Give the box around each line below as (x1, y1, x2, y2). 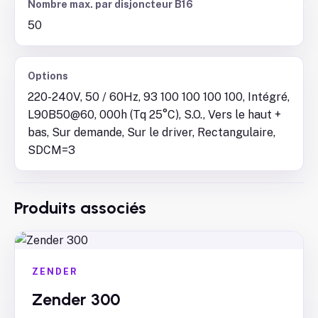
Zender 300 (32, 290, 121, 309)
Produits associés (14, 197, 146, 218)
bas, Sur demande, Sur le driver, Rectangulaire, (28, 126, 275, 139)
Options (28, 70, 68, 82)
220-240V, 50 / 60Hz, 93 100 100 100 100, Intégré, (28, 90, 290, 104)
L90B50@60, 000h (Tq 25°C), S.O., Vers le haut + (28, 108, 281, 121)
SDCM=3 (28, 143, 75, 157)
